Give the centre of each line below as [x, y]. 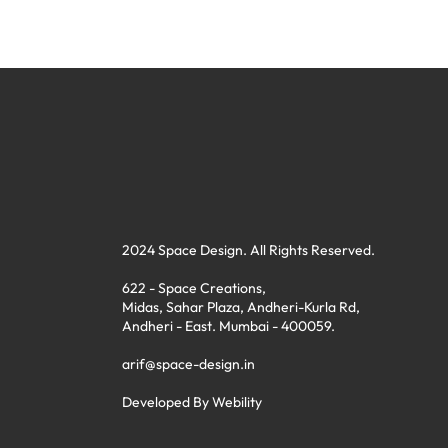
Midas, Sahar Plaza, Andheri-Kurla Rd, [241, 307]
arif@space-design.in [188, 364]
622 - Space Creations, [194, 288]
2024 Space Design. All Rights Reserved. [248, 250]
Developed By [167, 402]
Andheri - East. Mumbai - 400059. [228, 326]
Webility [237, 402]
